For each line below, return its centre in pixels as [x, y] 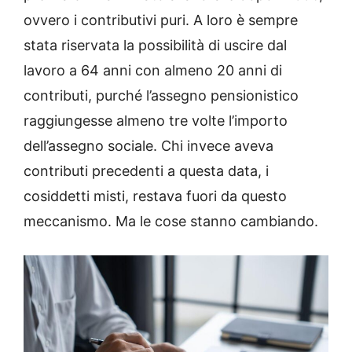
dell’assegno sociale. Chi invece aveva [148, 146]
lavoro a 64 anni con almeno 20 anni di [153, 71]
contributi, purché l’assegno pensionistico [161, 96]
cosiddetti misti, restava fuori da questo [155, 196]
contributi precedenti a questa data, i [146, 171]
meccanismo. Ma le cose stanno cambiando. [171, 222]
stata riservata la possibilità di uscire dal [155, 46]
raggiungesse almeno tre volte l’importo [156, 121]
